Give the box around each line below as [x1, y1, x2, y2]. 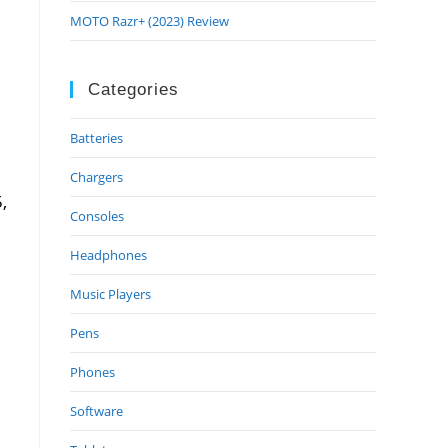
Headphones [70, 246, 147, 264]
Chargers [70, 168, 123, 186]
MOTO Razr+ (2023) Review [70, 12, 229, 30]
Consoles [70, 207, 124, 225]
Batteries [70, 129, 123, 147]
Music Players [70, 285, 151, 303]
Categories [88, 80, 179, 99]
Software [70, 402, 123, 420]
